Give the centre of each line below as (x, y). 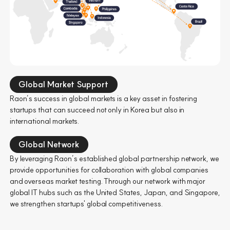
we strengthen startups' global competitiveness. (86, 204)
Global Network (49, 145)
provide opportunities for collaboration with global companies (109, 170)
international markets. (44, 121)
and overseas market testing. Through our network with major (108, 181)
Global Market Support (64, 84)
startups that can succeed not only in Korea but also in (97, 110)
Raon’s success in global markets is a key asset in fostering (103, 99)
